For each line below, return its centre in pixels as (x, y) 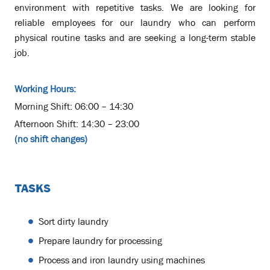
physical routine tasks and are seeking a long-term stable (135, 38)
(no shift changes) (51, 139)
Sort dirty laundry (74, 222)
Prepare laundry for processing (100, 241)
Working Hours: (45, 89)
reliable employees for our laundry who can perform (135, 23)
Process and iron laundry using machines (122, 260)
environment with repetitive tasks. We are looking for (135, 8)
